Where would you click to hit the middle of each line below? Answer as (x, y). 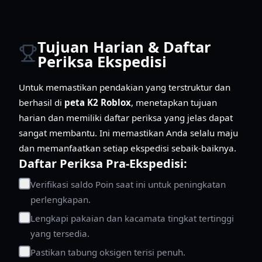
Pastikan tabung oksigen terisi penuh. (108, 252)
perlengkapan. (61, 199)
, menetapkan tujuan (174, 102)
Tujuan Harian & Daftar (124, 47)
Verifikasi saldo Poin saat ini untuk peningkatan (128, 184)
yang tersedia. (60, 233)
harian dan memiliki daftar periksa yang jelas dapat (126, 117)
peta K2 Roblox (98, 102)
